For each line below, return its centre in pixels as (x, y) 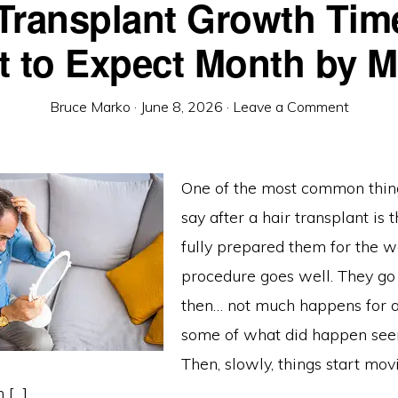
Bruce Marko (90, 107)
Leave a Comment (291, 107)
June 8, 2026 (181, 107)
